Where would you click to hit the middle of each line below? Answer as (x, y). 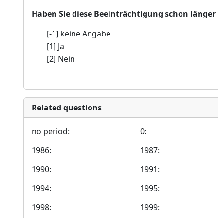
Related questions (67, 108)
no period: (51, 131)
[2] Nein (61, 59)
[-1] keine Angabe (79, 34)
